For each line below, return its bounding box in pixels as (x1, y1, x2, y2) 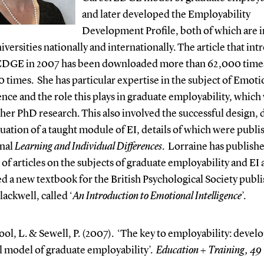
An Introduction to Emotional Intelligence (72, 190, 242, 202)
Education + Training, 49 (156, 245, 262, 256)
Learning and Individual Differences (14, 141, 162, 152)
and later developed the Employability (81, 9, 250, 20)
